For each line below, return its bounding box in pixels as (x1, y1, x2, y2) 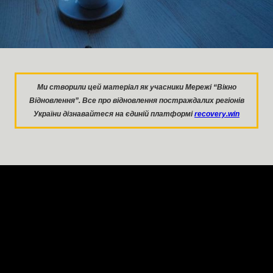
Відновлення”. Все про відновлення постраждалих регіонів (29, 96, 244, 105)
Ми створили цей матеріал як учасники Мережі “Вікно (37, 83, 236, 92)
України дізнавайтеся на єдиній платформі (34, 110, 194, 119)
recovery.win (194, 110, 239, 119)
